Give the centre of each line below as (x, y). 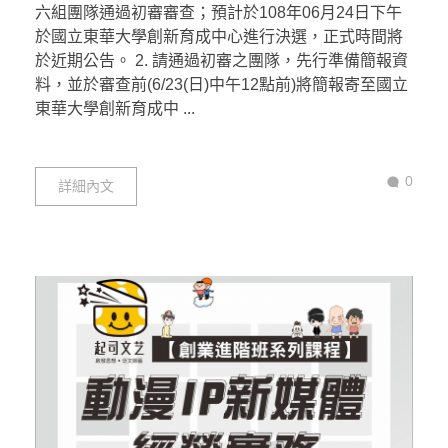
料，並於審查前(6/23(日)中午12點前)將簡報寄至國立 (221, 85)
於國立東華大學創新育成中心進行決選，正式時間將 (219, 37)
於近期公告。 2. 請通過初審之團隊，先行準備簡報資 (221, 61)
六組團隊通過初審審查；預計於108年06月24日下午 (218, 13)
